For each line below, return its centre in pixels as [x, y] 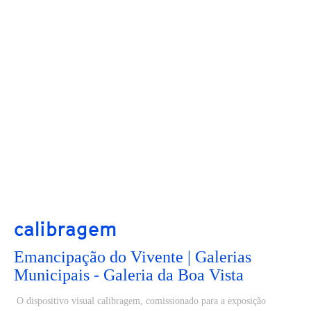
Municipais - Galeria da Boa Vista [129, 275]
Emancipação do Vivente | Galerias [133, 257]
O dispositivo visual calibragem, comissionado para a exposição [140, 301]
